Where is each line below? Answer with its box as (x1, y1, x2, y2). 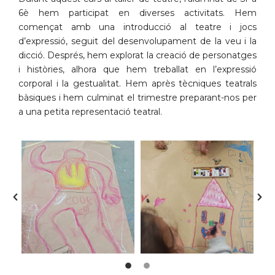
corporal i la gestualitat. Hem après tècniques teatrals (18, 77, 257, 89)
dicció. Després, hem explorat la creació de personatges (18, 49, 257, 61)
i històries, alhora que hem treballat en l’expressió (18, 63, 257, 75)
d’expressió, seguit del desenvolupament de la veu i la (18, 35, 257, 47)
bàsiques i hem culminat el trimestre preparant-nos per (18, 91, 257, 103)
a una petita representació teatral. (18, 106, 162, 117)
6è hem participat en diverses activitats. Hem (18, 7, 257, 18)
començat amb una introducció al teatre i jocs (18, 21, 257, 33)
